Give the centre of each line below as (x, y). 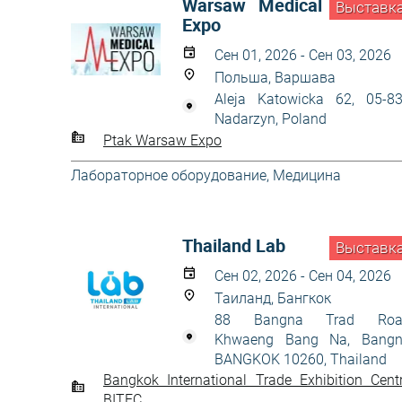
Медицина (307, 175)
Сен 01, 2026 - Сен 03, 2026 (303, 55)
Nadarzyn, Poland (271, 119)
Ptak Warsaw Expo (162, 140)
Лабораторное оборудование (169, 175)
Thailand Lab (234, 245)
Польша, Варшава (275, 78)
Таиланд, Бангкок (273, 298)
